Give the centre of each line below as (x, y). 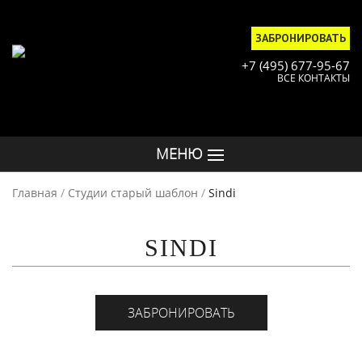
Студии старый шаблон (133, 193)
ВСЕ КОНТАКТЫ (314, 78)
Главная (35, 193)
